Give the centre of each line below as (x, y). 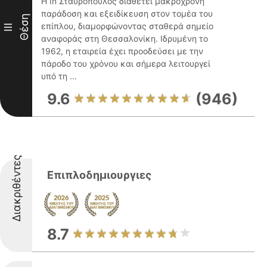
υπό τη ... (59, 76)
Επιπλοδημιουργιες (99, 175)
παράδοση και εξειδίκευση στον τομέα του (127, 13)
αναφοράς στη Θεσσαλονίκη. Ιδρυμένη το (125, 38)
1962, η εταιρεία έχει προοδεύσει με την (122, 51)
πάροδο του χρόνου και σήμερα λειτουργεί (126, 63)
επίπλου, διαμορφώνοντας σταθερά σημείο (127, 26)
